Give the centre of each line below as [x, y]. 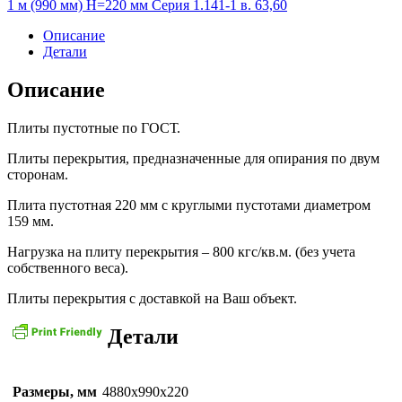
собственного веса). [68, 268]
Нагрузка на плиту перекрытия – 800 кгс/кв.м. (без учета [181, 252]
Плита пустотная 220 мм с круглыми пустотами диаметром [189, 205]
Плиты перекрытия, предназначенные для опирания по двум [193, 159]
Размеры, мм [54, 391]
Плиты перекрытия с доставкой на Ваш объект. [152, 299]
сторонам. [38, 175]
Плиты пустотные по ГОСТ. [94, 128]
